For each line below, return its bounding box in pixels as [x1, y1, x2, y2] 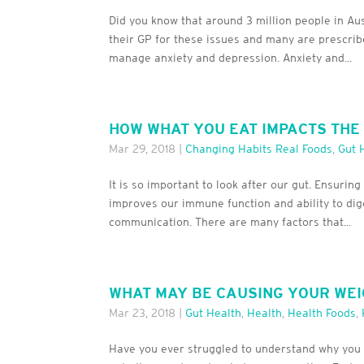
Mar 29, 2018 [109, 142, 176, 156]
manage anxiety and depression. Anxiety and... [109, 51, 353, 65]
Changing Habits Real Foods [185, 142, 333, 156]
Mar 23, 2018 [109, 306, 176, 320]
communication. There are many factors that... [109, 215, 352, 229]
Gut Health [185, 306, 242, 320]
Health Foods [288, 306, 357, 320]
